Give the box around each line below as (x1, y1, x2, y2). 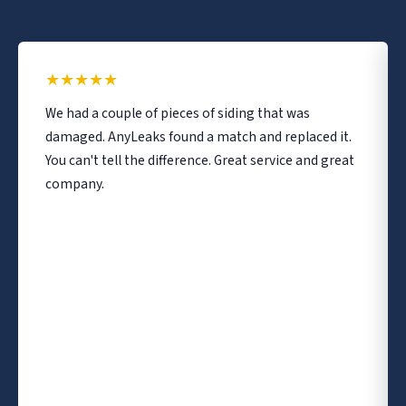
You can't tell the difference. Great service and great (45, 150, 354, 170)
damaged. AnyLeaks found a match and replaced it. (45, 126, 352, 147)
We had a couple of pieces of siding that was (45, 102, 310, 123)
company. (45, 173, 104, 194)
